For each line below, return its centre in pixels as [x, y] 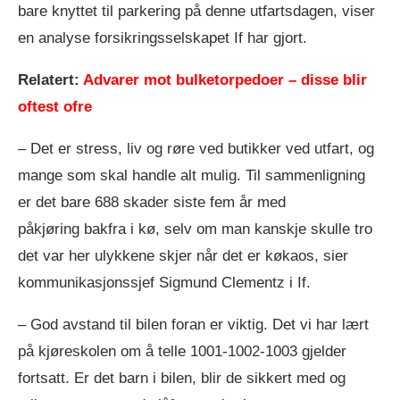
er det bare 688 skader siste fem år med [152, 202]
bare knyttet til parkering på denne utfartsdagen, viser [196, 11]
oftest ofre [55, 106]
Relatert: [50, 79]
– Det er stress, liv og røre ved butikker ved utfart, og [196, 148]
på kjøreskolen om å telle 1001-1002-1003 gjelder [182, 351]
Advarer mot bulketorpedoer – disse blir [225, 79]
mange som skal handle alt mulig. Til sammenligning [192, 175]
